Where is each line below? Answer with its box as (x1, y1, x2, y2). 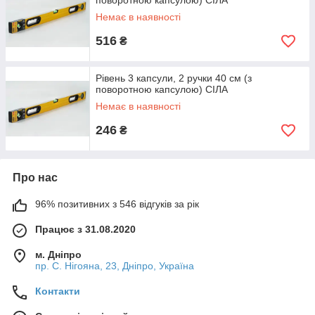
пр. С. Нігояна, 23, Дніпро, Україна (35, 260, 194, 271)
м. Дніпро (35, 249, 82, 260)
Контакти (35, 285, 80, 297)
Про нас (13, 172, 58, 184)
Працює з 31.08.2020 (35, 224, 136, 235)
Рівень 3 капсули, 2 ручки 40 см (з (96, 72, 252, 84)
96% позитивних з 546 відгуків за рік (35, 198, 199, 210)
